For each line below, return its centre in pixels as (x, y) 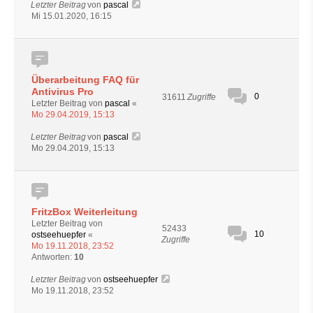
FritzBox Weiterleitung (85, 211)
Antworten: (53, 257)
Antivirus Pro (63, 91)
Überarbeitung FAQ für (85, 79)
